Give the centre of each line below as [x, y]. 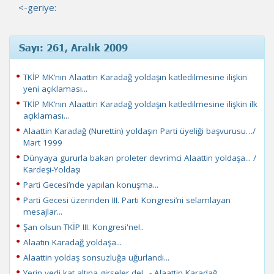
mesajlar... [43, 212]
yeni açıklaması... [55, 89]
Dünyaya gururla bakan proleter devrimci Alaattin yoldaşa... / [140, 158]
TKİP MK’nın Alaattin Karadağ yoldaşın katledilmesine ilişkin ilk [140, 104]
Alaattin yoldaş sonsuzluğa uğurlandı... [96, 257]
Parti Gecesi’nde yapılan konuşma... [91, 185]
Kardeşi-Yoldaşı [52, 169]
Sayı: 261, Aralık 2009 [73, 47]
